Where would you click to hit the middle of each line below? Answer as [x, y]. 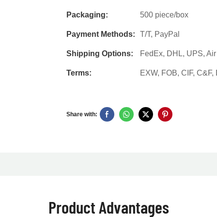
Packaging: [87, 15]
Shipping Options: [100, 54]
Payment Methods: [101, 34]
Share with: [82, 115]
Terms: [79, 73]
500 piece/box [164, 15]
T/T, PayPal [160, 34]
